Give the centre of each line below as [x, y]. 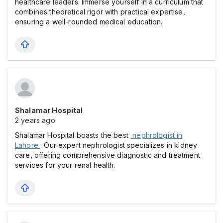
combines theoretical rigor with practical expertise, [100, 11]
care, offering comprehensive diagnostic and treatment [108, 155]
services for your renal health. [65, 165]
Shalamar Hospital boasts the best [73, 135]
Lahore [28, 145]
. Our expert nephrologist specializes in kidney [119, 145]
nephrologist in [157, 135]
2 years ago [35, 120]
